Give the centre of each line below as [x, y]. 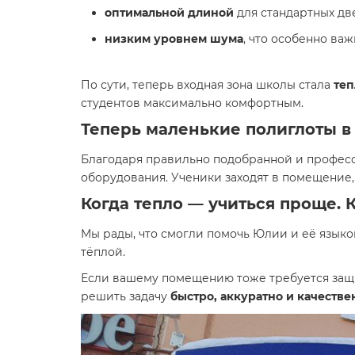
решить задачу [126, 296]
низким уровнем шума [174, 39]
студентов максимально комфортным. [192, 103]
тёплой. [103, 252]
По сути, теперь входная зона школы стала [207, 85]
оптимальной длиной [169, 13]
